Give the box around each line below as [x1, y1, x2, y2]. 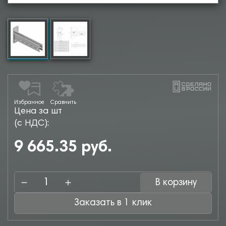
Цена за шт [14, 107, 62, 116]
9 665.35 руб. [14, 140, 112, 156]
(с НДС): [14, 119, 49, 128]
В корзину [155, 178, 197, 188]
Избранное [14, 100, 44, 105]
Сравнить [50, 100, 76, 105]
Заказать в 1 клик [132, 198, 152, 208]
